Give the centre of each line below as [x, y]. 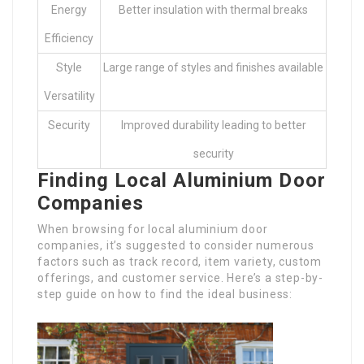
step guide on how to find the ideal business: [165, 295]
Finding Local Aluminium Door [182, 181]
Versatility [69, 96]
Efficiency [69, 39]
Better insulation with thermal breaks [213, 10]
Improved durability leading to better [213, 126]
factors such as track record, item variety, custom [180, 262]
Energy [69, 10]
